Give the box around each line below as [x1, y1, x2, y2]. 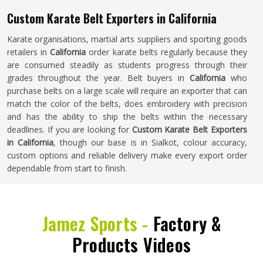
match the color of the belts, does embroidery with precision [7, 98, 247, 109]
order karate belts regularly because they [86, 46, 247, 58]
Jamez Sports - [42, 210, 153, 237]
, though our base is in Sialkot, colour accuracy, [53, 137, 248, 148]
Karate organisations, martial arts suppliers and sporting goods [7, 33, 247, 45]
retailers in [7, 46, 48, 58]
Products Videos [72, 231, 191, 258]
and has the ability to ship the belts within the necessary [7, 111, 247, 122]
